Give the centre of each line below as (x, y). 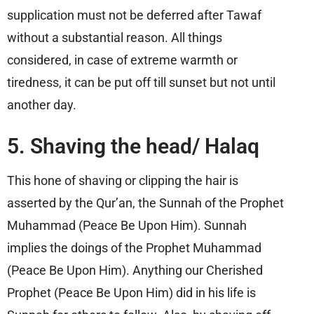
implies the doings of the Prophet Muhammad (134, 248)
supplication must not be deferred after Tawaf (134, 15)
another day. (42, 105)
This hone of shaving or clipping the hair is (123, 180)
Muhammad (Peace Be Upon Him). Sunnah (127, 225)
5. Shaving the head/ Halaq (133, 146)
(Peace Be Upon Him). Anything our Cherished (135, 270)
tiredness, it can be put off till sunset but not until (141, 82)
